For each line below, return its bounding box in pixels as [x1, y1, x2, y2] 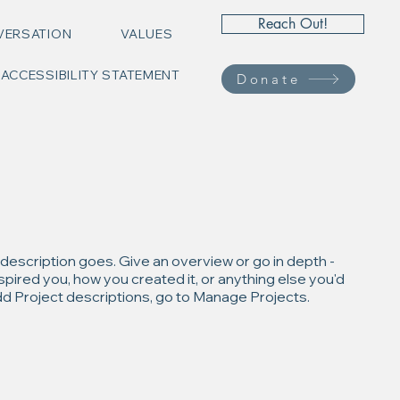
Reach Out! [258, 14, 328, 33]
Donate [236, 71, 301, 87]
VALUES [121, 26, 173, 42]
